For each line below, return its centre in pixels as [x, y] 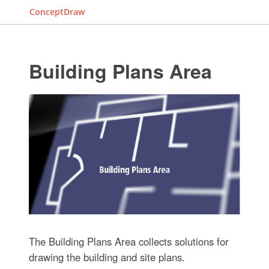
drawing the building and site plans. [107, 257]
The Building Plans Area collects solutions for [128, 241]
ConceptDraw [57, 12]
